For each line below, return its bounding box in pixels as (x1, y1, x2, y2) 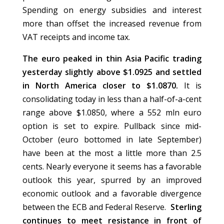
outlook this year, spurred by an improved (22, 174, 201, 186)
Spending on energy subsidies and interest (22, 4, 201, 16)
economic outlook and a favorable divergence (22, 188, 201, 199)
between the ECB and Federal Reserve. (22, 201, 170, 213)
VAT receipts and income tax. (22, 31, 130, 43)
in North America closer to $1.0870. (22, 80, 178, 91)
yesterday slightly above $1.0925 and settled (22, 66, 201, 78)
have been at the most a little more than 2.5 (22, 147, 201, 159)
